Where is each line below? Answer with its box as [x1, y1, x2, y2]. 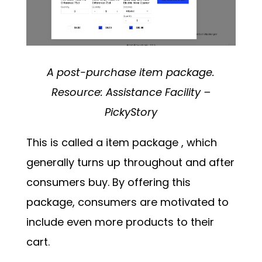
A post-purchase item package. [47, 65, 215, 80]
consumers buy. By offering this [26, 175, 191, 190]
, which [181, 135, 217, 150]
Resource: [51, 85, 106, 100]
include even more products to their [26, 215, 214, 230]
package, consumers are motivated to [26, 195, 229, 210]
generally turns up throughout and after [26, 155, 235, 170]
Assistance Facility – [105, 85, 211, 100]
